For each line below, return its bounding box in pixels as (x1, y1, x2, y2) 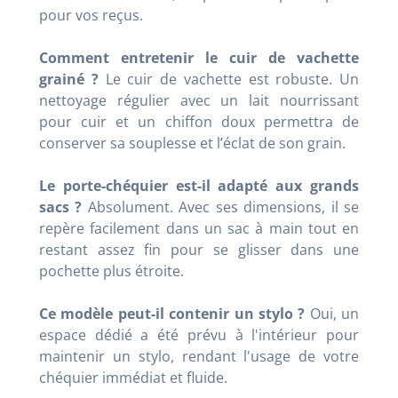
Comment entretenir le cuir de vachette (39, 48, 359, 68)
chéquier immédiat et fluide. (39, 368, 227, 388)
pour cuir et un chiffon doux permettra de (39, 112, 359, 132)
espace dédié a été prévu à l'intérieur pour (39, 325, 359, 346)
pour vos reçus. (39, 5, 143, 26)
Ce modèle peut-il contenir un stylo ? (39, 304, 306, 324)
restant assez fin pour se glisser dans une (39, 240, 359, 260)
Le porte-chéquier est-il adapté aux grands (39, 176, 359, 196)
